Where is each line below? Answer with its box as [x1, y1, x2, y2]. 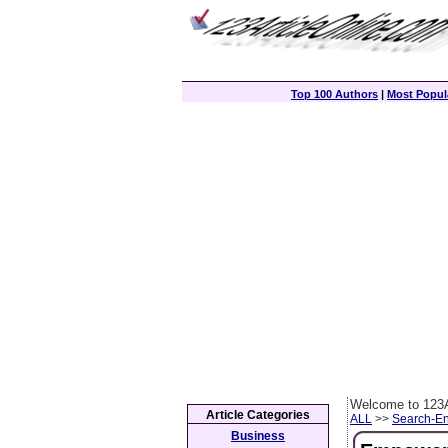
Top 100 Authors [291, 88, 378, 100]
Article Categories [206, 408, 310, 422]
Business [231, 429, 285, 443]
